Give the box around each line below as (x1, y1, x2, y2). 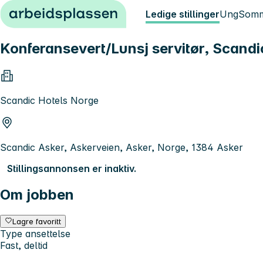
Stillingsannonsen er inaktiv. (7, 162, 136, 174)
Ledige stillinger (146, 8, 220, 20)
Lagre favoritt (12, 216, 62, 226)
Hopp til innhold (5, 5, 77, 16)
